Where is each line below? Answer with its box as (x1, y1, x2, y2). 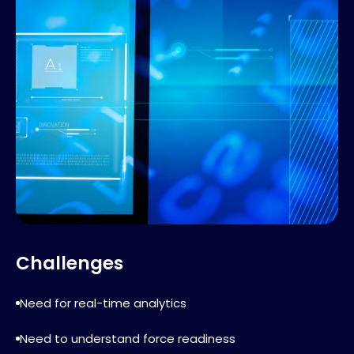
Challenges (16, 250, 123, 277)
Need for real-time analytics (20, 295, 186, 312)
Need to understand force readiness (20, 330, 235, 348)
